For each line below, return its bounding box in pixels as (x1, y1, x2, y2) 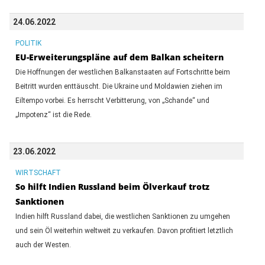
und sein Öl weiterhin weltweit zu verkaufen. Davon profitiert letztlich (15, 226, 233, 235)
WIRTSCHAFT (15, 168, 61, 177)
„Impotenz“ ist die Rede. (15, 110, 92, 119)
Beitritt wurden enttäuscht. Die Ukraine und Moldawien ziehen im (15, 82, 222, 91)
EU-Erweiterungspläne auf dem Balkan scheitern (15, 51, 224, 63)
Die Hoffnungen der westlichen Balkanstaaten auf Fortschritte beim (15, 67, 230, 76)
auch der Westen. (15, 240, 71, 249)
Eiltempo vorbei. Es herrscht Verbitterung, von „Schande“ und (15, 96, 209, 105)
